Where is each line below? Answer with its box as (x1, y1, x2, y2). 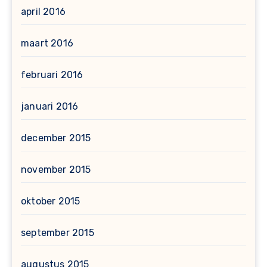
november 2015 (21, 164, 91, 176)
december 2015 (21, 132, 91, 144)
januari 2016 (21, 101, 79, 113)
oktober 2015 (21, 195, 80, 207)
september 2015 (21, 227, 94, 239)
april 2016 (21, 6, 66, 18)
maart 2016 (21, 38, 73, 49)
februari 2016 (21, 69, 83, 81)
